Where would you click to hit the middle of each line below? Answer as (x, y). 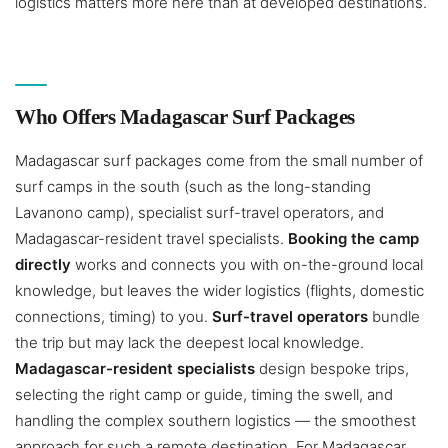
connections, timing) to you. (113, 317)
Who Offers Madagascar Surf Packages (185, 117)
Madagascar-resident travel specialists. (151, 239)
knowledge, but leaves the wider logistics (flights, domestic (219, 291)
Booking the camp (353, 239)
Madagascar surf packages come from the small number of (219, 161)
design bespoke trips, (332, 369)
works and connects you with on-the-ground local (247, 265)
